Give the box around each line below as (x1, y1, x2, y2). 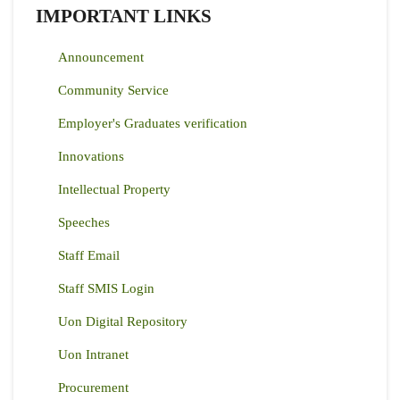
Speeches (58, 215, 110, 230)
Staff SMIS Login (58, 281, 154, 296)
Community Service (58, 83, 169, 98)
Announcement (58, 50, 144, 65)
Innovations (58, 149, 124, 164)
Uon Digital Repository (58, 314, 187, 329)
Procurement (58, 380, 129, 396)
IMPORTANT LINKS (36, 5, 212, 28)
